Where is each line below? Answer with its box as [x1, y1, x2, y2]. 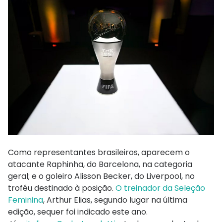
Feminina [8, 194, 43, 206]
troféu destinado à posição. [8, 182, 115, 194]
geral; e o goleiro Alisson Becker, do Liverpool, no [8, 170, 195, 182]
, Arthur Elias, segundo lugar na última [43, 194, 187, 206]
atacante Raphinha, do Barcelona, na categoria [8, 159, 192, 170]
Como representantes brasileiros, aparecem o [8, 147, 190, 159]
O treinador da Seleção [115, 182, 205, 194]
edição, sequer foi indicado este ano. [8, 206, 148, 218]
